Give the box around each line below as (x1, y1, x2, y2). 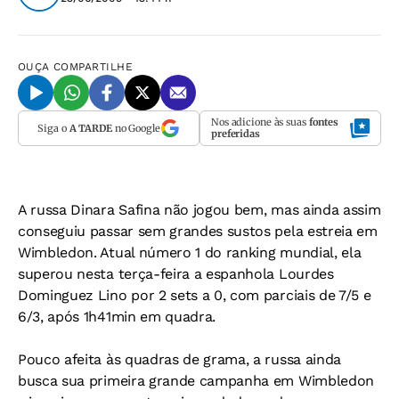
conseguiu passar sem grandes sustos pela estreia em (18, 223, 378, 240)
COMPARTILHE (53, 61, 134, 73)
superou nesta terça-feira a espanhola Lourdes (18, 265, 334, 282)
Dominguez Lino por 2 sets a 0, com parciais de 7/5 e (18, 287, 371, 304)
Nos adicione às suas (211, 116, 309, 128)
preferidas (211, 127, 260, 140)
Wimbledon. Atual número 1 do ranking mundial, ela (18, 244, 362, 261)
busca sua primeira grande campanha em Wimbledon (18, 372, 374, 389)
